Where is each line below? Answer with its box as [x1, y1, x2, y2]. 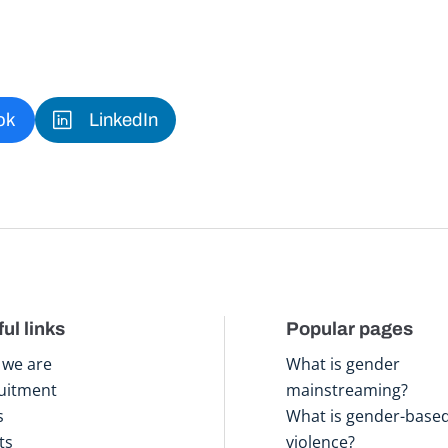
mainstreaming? [286, 378, 409, 401]
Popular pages [286, 318, 414, 339]
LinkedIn [88, 110, 158, 131]
